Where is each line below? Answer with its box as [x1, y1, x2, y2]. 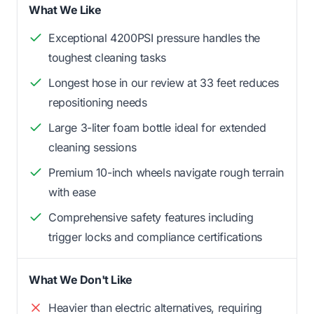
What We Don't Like [29, 272, 132, 287]
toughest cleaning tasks [48, 50, 166, 64]
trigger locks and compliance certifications [48, 229, 262, 244]
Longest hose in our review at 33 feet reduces [48, 75, 280, 90]
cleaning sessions [48, 139, 137, 154]
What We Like [29, 2, 102, 17]
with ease [48, 184, 96, 199]
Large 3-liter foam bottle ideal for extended [48, 120, 266, 135]
